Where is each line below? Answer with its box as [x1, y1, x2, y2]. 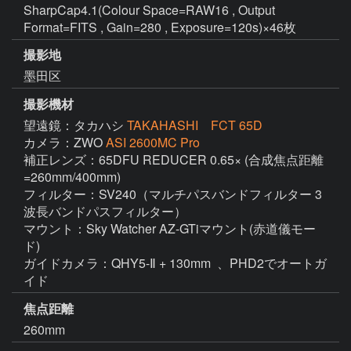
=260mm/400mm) [24, 168, 121, 186]
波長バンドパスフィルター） [24, 202, 186, 221]
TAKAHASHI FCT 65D [127, 116, 262, 135]
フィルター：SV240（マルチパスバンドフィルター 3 [24, 185, 322, 204]
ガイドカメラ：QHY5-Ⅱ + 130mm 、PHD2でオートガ [24, 254, 327, 273]
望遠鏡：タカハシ [24, 116, 127, 135]
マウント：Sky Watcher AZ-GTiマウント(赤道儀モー [24, 219, 316, 238]
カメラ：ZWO [24, 133, 106, 152]
